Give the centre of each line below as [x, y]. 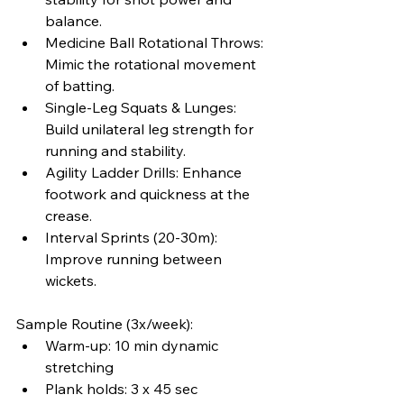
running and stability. [115, 151]
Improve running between [135, 259]
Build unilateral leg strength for [151, 129]
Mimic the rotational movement [152, 64]
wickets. [71, 281]
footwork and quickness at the [149, 194]
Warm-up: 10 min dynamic [133, 346]
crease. [69, 216]
